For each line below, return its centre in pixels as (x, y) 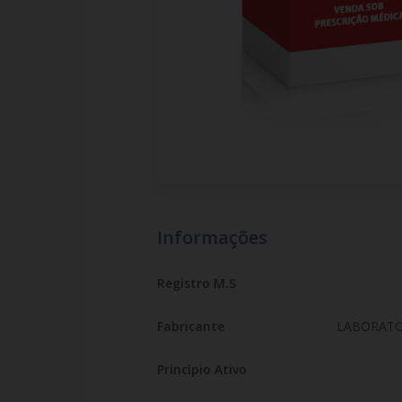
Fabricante (190, 326)
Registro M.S (196, 283)
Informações (212, 237)
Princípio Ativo (201, 369)
